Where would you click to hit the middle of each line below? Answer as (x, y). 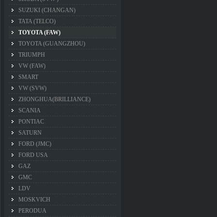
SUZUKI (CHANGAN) (47, 10)
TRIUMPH (32, 55)
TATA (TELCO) (37, 21)
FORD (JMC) (35, 144)
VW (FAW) (32, 66)
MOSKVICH (34, 200)
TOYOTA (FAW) (39, 32)
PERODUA (32, 211)
